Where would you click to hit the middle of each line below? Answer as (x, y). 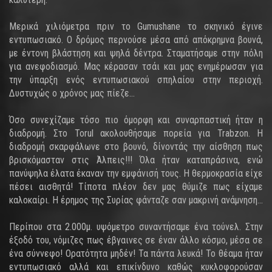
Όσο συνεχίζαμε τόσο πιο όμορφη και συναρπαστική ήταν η (136, 120)
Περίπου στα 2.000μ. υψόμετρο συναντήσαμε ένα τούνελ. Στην (136, 227)
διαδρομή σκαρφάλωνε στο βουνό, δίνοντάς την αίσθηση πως (136, 147)
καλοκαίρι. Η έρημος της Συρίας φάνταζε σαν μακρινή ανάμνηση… (136, 200)
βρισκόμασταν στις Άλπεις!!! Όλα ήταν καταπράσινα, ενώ (136, 160)
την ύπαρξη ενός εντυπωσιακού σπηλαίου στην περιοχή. (136, 80)
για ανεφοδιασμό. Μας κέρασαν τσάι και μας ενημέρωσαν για (136, 66)
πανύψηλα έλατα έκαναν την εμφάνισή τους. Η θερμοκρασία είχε (136, 173)
